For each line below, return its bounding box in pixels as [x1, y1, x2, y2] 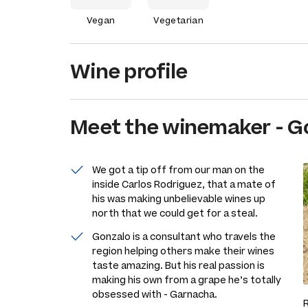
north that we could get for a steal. [92, 207, 258, 219]
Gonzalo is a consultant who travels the [92, 230, 276, 243]
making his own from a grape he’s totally [92, 274, 281, 286]
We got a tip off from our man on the [92, 164, 265, 176]
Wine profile [70, 58, 187, 85]
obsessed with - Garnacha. [92, 288, 217, 300]
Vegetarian [153, 14, 204, 25]
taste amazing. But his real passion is [92, 259, 265, 272]
